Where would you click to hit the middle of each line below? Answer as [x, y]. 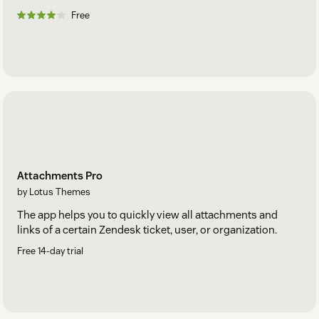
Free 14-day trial [50, 251]
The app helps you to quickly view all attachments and [147, 214]
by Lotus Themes [54, 192]
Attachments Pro [60, 175]
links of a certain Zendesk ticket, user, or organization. [147, 229]
